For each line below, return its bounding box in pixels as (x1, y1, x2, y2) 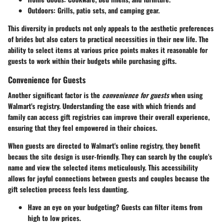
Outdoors (28, 5, 54, 16)
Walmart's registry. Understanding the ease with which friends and (8, 101, 196, 111)
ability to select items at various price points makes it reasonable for (8, 45, 208, 55)
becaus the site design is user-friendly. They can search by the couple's (8, 151, 212, 162)
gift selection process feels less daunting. (8, 184, 128, 195)
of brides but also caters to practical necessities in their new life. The (8, 34, 209, 45)
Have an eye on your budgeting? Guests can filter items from (28, 202, 203, 213)
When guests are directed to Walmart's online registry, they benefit (8, 140, 200, 151)
